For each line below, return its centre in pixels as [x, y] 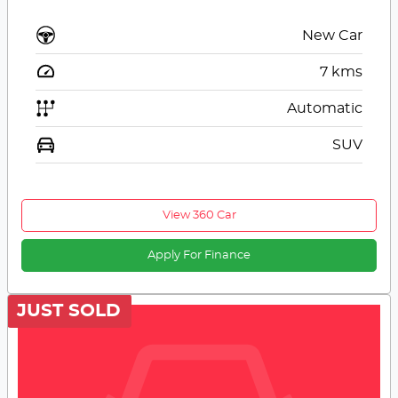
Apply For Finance [199, 256]
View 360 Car [199, 216]
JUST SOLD [69, 311]
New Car [332, 36]
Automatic [324, 109]
